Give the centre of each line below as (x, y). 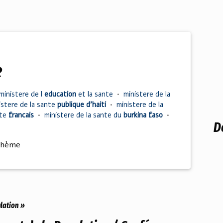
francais (22, 115)
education (61, 94)
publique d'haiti (83, 105)
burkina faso (144, 115)
